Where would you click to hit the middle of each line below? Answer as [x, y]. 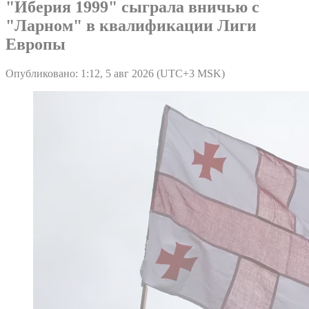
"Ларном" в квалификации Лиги [131, 25]
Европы [36, 44]
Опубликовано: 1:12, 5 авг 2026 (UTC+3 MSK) [115, 73]
